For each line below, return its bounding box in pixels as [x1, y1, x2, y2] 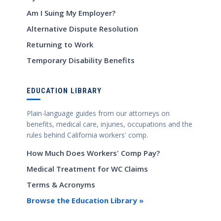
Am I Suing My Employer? [27, 8, 115, 18]
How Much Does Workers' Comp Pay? [27, 148, 160, 158]
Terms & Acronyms [27, 180, 95, 190]
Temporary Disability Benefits [27, 55, 135, 66]
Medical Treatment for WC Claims [27, 164, 148, 174]
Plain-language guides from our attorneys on [27, 109, 170, 118]
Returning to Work [27, 39, 93, 50]
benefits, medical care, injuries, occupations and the [27, 119, 192, 129]
